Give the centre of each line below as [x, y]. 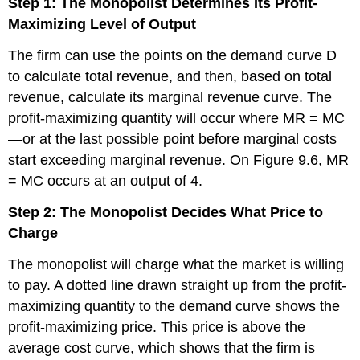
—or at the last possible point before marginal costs [173, 139]
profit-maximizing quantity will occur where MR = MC [177, 119]
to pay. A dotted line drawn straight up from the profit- [178, 285]
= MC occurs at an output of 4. [106, 181]
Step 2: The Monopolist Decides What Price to [166, 212]
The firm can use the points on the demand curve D [173, 56]
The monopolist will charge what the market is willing [176, 264]
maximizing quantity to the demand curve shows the [174, 306]
